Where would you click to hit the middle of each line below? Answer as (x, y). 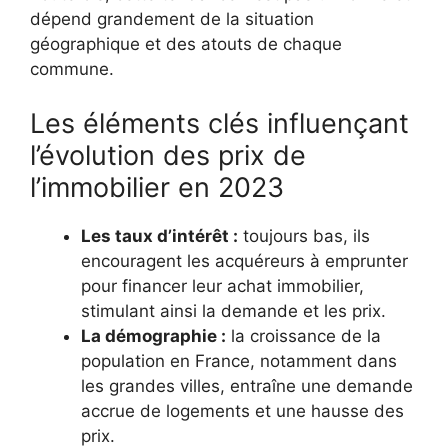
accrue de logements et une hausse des (242, 410)
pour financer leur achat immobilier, (222, 285)
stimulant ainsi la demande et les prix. (233, 310)
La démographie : (153, 335)
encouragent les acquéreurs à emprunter (244, 260)
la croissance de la (303, 335)
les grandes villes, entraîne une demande (247, 385)
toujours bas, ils (304, 235)
